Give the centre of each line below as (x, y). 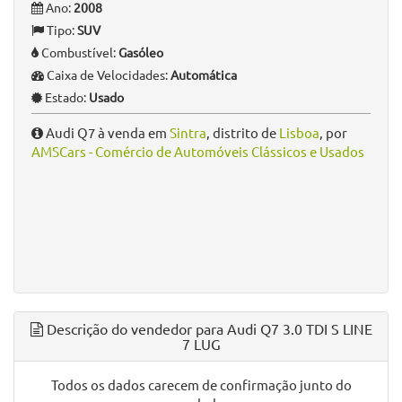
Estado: (66, 97)
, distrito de (243, 132)
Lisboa (299, 132)
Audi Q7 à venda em (106, 132)
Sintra (188, 132)
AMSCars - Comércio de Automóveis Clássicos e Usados (198, 151)
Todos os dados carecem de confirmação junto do (201, 385)
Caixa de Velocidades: (107, 74)
